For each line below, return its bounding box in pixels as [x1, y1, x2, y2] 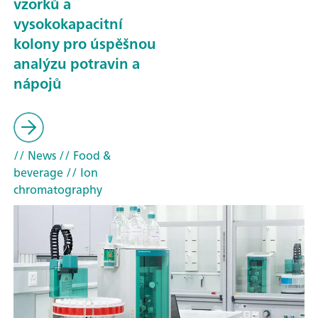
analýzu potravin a [13, 50, 140, 76]
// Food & [56, 146, 111, 166]
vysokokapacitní [13, 11, 123, 36]
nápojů [13, 70, 62, 96]
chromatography [13, 180, 102, 200]
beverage [13, 163, 63, 183]
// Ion [63, 163, 98, 183]
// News [13, 146, 56, 166]
